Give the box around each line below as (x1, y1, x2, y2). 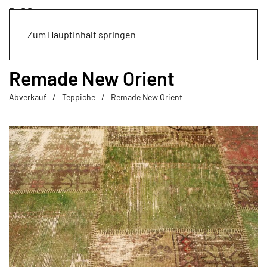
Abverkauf (9, 92, 46, 102)
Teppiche (62, 92, 95, 102)
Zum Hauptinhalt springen (27, 29, 136, 40)
